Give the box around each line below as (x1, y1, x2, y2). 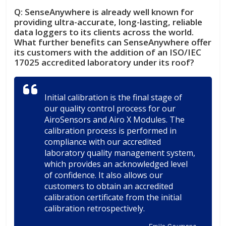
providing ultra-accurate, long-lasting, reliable (14, 16, 203, 28)
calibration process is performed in (44, 125, 177, 136)
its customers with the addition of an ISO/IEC (14, 46, 202, 58)
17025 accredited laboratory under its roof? (14, 56, 195, 68)
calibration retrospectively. (44, 202, 145, 214)
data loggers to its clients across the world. (14, 26, 194, 38)
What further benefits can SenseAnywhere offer (14, 36, 212, 48)
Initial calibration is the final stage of (44, 91, 183, 103)
